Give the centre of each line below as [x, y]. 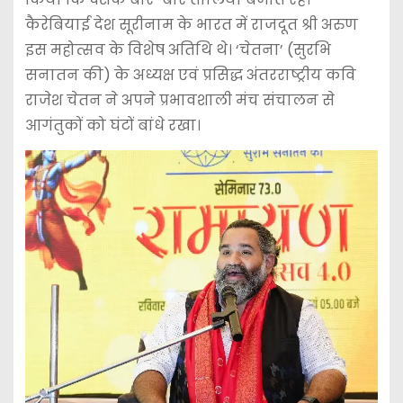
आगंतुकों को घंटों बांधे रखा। [112, 125]
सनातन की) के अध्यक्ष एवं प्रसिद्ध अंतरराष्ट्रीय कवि [190, 75]
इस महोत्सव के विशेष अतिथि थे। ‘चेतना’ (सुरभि [178, 49]
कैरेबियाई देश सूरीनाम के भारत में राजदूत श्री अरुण [191, 24]
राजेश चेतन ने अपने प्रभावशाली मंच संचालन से [179, 100]
